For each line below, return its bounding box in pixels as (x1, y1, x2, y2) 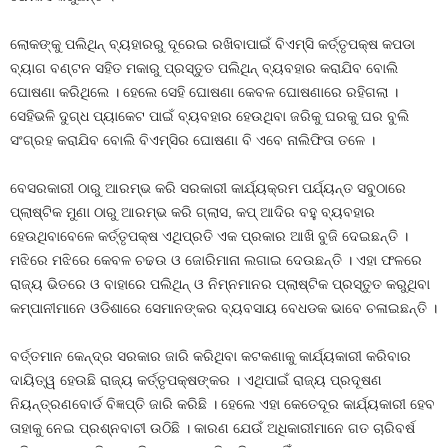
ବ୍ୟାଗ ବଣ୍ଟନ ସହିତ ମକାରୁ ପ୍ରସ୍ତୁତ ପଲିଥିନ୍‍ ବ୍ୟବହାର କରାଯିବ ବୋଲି (10, 60, 398, 76)
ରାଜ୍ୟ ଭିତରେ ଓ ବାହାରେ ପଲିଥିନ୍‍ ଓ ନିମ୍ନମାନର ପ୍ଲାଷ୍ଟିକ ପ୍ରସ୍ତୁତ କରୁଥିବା (10, 276, 430, 292)
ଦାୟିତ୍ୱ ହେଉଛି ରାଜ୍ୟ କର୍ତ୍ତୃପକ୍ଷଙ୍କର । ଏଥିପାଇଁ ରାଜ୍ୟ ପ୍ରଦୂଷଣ (10, 372, 382, 388)
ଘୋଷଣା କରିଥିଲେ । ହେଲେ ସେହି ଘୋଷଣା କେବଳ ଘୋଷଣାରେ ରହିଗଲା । (10, 84, 398, 100)
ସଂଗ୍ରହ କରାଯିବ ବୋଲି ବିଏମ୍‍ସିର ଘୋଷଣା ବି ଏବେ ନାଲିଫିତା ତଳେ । (10, 132, 375, 148)
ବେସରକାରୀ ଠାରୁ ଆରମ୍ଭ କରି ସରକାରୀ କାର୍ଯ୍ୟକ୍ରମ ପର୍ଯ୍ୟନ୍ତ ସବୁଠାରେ (10, 180, 406, 196)
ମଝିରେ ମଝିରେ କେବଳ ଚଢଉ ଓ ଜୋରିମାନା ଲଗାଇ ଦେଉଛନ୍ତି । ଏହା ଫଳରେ (10, 252, 422, 268)
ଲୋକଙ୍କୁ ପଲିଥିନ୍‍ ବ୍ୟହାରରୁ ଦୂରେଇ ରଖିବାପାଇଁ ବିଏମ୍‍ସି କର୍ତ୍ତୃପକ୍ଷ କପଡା (10, 36, 415, 52)
